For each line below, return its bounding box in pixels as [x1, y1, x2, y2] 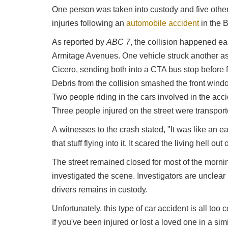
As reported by [52, 38, 106, 47]
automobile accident [126, 19, 199, 28]
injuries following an [52, 19, 126, 28]
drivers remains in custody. [52, 185, 148, 194]
